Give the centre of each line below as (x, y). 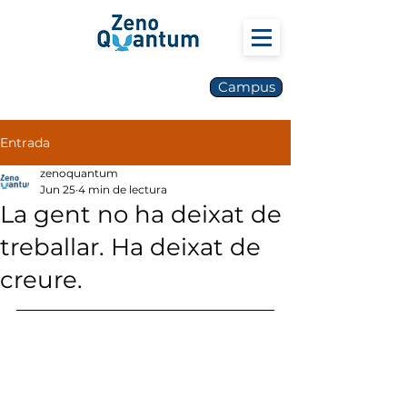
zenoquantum (79, 173)
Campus (246, 87)
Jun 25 (58, 189)
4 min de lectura (123, 189)
